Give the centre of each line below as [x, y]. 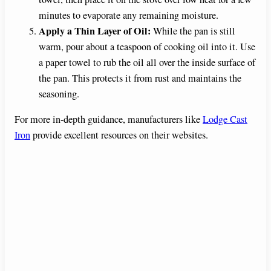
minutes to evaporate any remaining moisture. [129, 15]
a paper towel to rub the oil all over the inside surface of [147, 62]
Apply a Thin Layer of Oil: [95, 31]
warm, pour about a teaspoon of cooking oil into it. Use [147, 46]
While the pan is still [193, 31]
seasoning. [59, 93]
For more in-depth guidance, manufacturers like [109, 119]
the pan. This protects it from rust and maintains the [140, 78]
